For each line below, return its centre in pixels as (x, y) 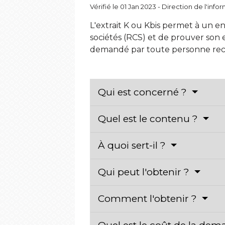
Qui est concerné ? (144, 92)
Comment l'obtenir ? (149, 199)
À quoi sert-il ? (133, 146)
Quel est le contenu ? (149, 119)
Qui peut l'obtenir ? (145, 172)
